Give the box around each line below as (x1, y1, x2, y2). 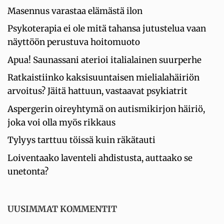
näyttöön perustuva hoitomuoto (7, 36, 140, 48)
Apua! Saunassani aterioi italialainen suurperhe (7, 54, 201, 65)
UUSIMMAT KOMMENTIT (7, 203, 117, 215)
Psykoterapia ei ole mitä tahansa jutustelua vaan (7, 23, 206, 34)
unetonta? (7, 165, 48, 177)
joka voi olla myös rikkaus (7, 116, 115, 128)
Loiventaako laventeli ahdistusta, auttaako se (7, 152, 192, 163)
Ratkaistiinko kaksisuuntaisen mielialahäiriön (7, 72, 199, 83)
